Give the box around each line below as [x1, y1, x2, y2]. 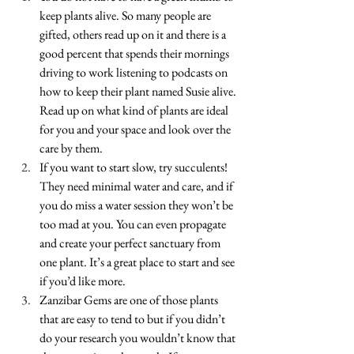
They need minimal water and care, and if [40, 178, 235, 194]
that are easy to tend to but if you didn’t [40, 311, 228, 327]
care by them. [40, 140, 103, 156]
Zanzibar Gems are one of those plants [40, 292, 220, 308]
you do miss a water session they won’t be [40, 197, 235, 213]
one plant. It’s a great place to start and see [40, 254, 237, 270]
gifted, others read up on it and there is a [40, 26, 228, 43]
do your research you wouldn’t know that [40, 330, 238, 346]
